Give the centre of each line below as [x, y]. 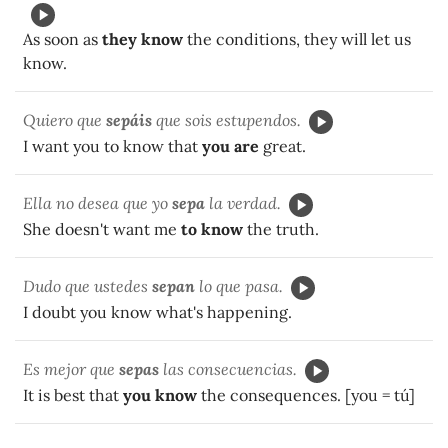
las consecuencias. [228, 368]
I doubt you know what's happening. [157, 311]
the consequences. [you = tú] [306, 394]
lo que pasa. [239, 285]
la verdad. [243, 202]
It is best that [73, 394]
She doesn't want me [100, 228]
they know [142, 38]
